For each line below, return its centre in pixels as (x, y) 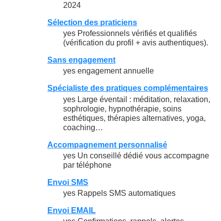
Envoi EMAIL (72, 210)
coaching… (83, 127)
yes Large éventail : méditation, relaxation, (137, 99)
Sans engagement (81, 60)
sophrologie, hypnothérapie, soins (122, 109)
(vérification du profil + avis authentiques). (136, 43)
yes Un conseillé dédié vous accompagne (136, 155)
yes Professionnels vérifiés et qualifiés (130, 34)
